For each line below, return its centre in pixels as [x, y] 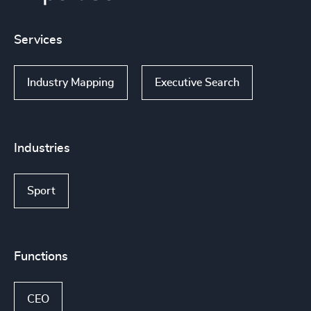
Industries [42, 149]
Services [38, 40]
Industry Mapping [71, 83]
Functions [41, 257]
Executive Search [197, 83]
